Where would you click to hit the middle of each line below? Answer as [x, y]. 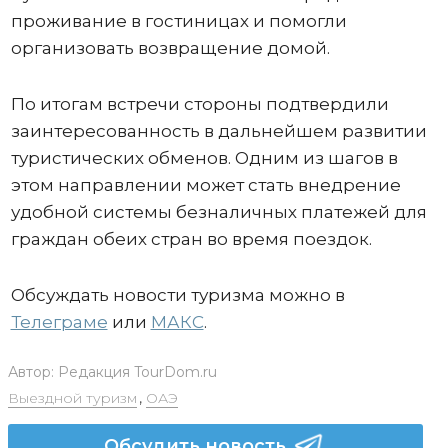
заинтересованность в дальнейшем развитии [218, 130]
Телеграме [59, 321]
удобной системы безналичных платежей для [218, 211]
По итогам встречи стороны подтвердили [199, 103]
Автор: [32, 371]
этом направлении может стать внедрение [205, 184]
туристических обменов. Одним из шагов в [204, 157]
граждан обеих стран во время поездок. [191, 238]
